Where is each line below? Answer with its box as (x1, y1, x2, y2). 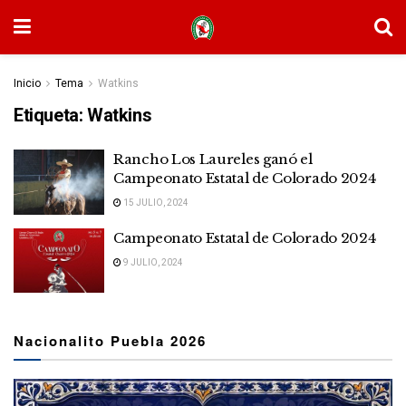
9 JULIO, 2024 (121, 256, 183, 267)
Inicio (14, 77, 41, 90)
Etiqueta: (14, 104, 87, 126)
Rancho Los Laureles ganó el (113, 150, 313, 168)
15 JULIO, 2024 (121, 198, 188, 208)
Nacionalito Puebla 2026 (14, 331, 207, 351)
